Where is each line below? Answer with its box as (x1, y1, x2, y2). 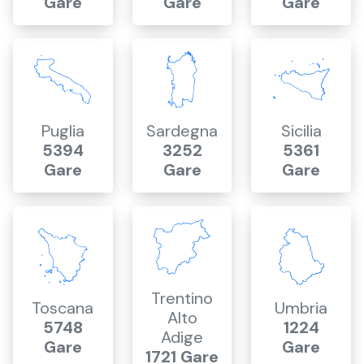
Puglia (41, 120, 84, 141)
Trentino (151, 288, 213, 309)
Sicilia (280, 120, 322, 141)
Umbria (275, 297, 328, 318)
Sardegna (146, 120, 218, 141)
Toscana (32, 297, 94, 318)
